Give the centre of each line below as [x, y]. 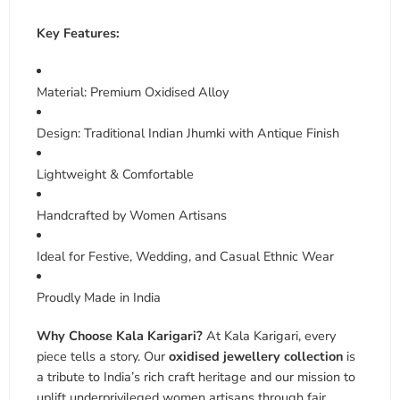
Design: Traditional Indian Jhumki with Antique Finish [188, 133]
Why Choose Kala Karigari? [120, 335]
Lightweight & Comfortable [115, 174]
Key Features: [78, 33]
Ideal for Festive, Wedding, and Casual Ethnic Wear [185, 256]
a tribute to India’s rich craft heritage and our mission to [196, 376]
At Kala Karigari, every [269, 335]
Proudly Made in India [99, 297]
